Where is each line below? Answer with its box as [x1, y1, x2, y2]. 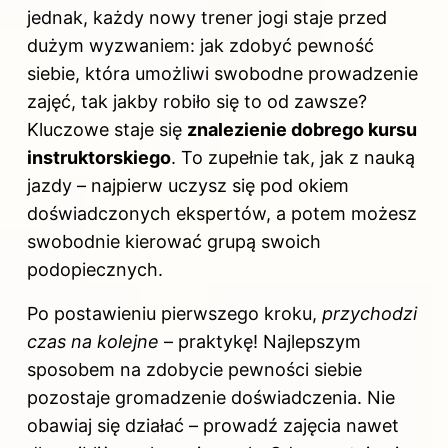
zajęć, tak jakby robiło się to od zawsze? [27, 90, 367, 112]
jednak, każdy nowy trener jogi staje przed [27, 6, 387, 28]
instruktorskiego [27, 146, 171, 168]
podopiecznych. [27, 258, 163, 280]
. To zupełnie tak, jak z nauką [171, 146, 415, 168]
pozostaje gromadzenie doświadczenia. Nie [27, 386, 395, 408]
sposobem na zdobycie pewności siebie [27, 358, 362, 380]
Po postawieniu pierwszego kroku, [27, 302, 322, 324]
